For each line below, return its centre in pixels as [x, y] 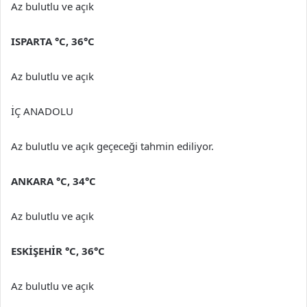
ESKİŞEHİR [38, 250]
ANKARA [34, 181]
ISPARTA [33, 41]
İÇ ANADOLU [42, 111]
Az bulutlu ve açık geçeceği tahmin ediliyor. [112, 146]
